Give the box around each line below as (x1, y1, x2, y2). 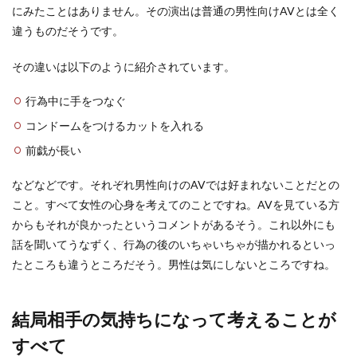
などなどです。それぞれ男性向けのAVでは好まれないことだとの (12, 178, 339, 191)
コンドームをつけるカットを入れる (25, 119, 204, 132)
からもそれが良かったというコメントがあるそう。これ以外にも (12, 218, 335, 231)
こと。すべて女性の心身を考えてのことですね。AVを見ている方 (12, 198, 339, 211)
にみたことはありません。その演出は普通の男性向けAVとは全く (12, 4, 339, 18)
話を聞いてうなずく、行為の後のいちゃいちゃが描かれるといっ (12, 237, 335, 251)
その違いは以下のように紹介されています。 (12, 60, 235, 73)
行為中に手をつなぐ (25, 94, 126, 108)
